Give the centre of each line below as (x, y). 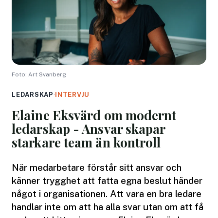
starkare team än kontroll (86, 142)
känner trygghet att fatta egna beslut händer (107, 180)
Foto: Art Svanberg (39, 74)
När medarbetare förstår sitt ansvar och (97, 167)
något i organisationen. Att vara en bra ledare (107, 193)
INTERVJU (73, 94)
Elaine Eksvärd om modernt (94, 115)
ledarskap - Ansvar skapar (89, 128)
